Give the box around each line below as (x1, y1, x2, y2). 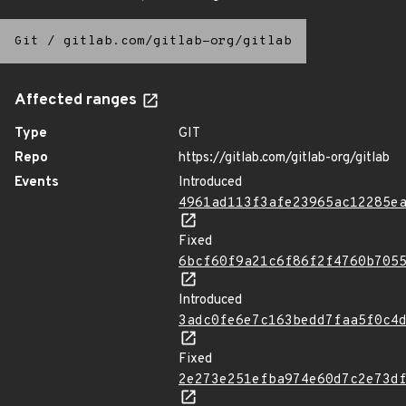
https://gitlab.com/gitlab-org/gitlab (179, 150, 390, 167)
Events (14, 174, 59, 191)
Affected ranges (14, 91, 140, 111)
